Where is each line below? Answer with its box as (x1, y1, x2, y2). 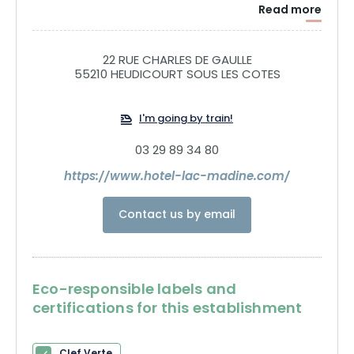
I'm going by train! (139, 110, 233, 128)
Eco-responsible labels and (32, 277, 237, 303)
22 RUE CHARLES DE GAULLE (102, 51, 252, 71)
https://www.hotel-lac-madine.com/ (64, 167, 290, 187)
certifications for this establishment (32, 296, 303, 322)
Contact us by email (119, 205, 235, 224)
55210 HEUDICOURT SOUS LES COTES (73, 65, 281, 85)
